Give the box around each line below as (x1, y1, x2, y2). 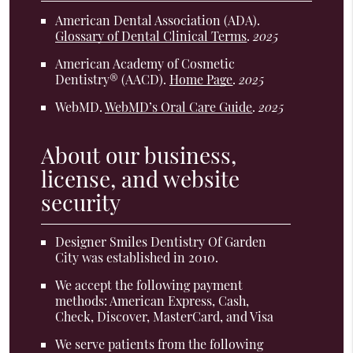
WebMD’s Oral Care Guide (105, 98, 253, 116)
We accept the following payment (55, 277, 243, 294)
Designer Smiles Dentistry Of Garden (55, 233, 267, 251)
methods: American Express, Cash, (55, 292, 250, 310)
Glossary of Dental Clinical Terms (55, 28, 247, 45)
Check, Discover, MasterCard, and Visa (55, 308, 274, 325)
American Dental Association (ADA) (55, 12, 258, 29)
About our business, (41, 140, 237, 170)
